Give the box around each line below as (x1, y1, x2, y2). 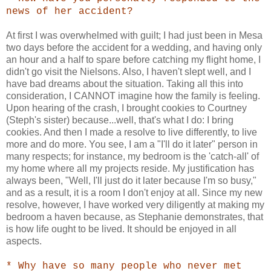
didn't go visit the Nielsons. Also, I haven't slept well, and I (6, 66, 251, 77)
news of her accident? (6, 5, 133, 17)
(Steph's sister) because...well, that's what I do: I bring (6, 114, 233, 125)
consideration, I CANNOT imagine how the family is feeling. (6, 90, 260, 101)
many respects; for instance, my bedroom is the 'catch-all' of (6, 151, 259, 162)
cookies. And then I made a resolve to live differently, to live (6, 126, 257, 137)
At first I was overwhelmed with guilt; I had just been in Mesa (6, 30, 263, 41)
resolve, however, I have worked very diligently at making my (6, 199, 264, 210)
